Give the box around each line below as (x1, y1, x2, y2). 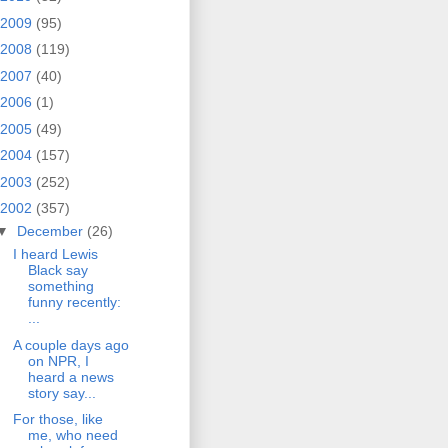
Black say (27, 262, 88, 279)
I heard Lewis (12, 246, 98, 263)
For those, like (12, 411, 103, 428)
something (27, 278, 94, 295)
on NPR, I (27, 352, 89, 369)
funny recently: (27, 294, 121, 311)
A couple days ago (12, 336, 129, 353)
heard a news (27, 368, 114, 385)
